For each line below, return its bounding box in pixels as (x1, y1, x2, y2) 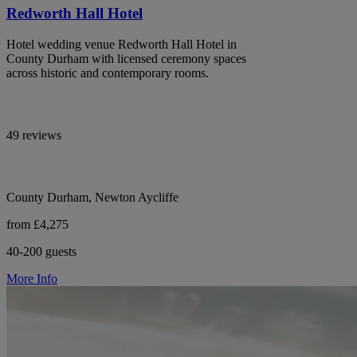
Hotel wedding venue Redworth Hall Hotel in (6, 37, 237, 51)
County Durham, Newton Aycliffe (6, 190, 178, 204)
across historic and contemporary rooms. (6, 65, 209, 80)
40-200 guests (6, 244, 76, 258)
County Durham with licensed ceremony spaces (6, 51, 246, 65)
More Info (6, 271, 57, 285)
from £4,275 (6, 217, 69, 231)
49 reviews (6, 127, 61, 142)
